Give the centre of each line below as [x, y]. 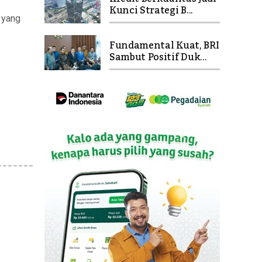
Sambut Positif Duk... [158, 57]
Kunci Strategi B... [151, 11]
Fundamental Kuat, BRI [164, 46]
